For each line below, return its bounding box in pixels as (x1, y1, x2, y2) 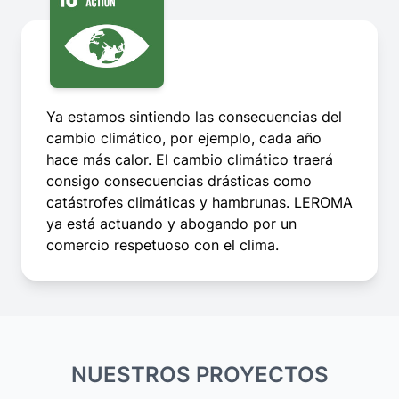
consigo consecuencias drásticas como (46, 172, 312, 191)
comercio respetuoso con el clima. (46, 236, 279, 255)
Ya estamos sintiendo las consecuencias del (46, 108, 342, 126)
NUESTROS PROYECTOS (70, 362, 329, 388)
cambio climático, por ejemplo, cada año (46, 129, 322, 148)
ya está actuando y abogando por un (46, 215, 297, 233)
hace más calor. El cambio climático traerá (46, 151, 333, 169)
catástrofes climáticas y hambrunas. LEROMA (46, 193, 353, 212)
